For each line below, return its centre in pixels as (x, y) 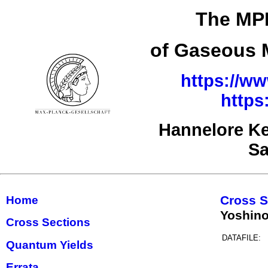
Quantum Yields (50, 245)
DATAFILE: (241, 237)
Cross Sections (48, 223)
